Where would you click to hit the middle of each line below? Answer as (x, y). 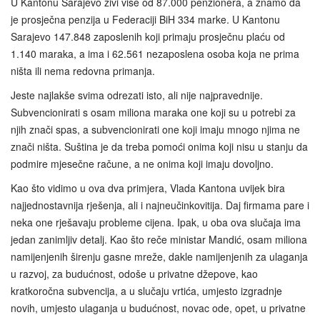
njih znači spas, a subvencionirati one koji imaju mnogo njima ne (155, 130)
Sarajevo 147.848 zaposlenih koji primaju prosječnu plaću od (148, 37)
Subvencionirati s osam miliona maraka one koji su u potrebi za (153, 112)
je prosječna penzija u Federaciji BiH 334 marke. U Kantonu (145, 20)
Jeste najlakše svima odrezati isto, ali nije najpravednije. (137, 95)
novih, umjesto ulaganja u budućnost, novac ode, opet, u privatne (158, 308)
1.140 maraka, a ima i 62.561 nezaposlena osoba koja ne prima (155, 54)
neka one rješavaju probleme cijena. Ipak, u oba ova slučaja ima (156, 222)
